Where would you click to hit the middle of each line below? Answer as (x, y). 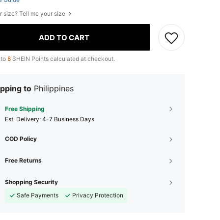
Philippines (54, 89)
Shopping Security (31, 182)
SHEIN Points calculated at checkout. (63, 59)
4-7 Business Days (68, 119)
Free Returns (23, 161)
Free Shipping (25, 109)
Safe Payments (38, 195)
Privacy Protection (98, 195)
